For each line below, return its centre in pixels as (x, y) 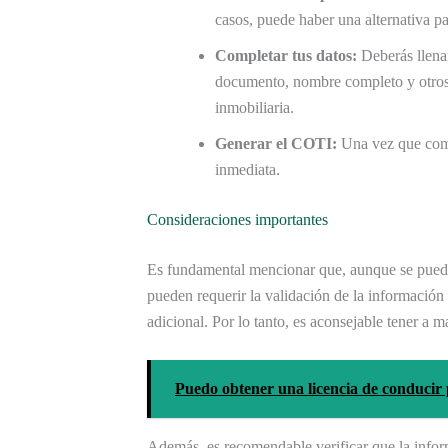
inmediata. (247, 169)
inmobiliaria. (254, 107)
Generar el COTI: (276, 143)
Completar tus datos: (286, 55)
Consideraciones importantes (237, 219)
